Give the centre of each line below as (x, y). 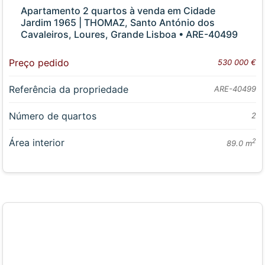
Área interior (37, 143)
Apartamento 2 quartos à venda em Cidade (118, 11)
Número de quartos (53, 116)
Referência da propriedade (69, 90)
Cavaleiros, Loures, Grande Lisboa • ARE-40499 (130, 35)
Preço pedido (39, 63)
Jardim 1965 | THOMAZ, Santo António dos (118, 23)
